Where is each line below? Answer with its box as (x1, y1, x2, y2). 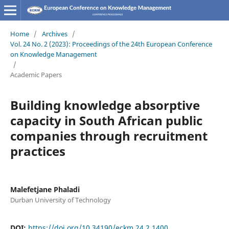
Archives (41, 29, 67, 38)
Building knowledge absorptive (10, 96, 200, 113)
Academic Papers (10, 70, 62, 79)
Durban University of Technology (10, 195, 111, 204)
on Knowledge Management (10, 49, 97, 59)
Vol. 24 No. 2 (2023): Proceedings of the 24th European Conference (10, 39, 212, 49)
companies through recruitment (10, 127, 208, 144)
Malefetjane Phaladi (10, 184, 80, 194)
